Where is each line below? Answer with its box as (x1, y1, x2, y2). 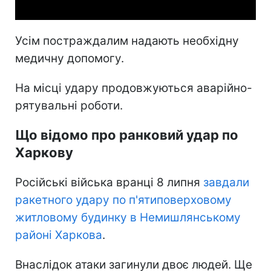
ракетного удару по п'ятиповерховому (15, 192, 232, 207)
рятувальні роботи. (15, 98, 123, 113)
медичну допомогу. (15, 51, 124, 65)
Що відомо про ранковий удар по (15, 126, 238, 143)
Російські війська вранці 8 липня (15, 175, 203, 189)
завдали (203, 175, 249, 189)
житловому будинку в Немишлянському (15, 210, 241, 224)
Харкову (15, 144, 73, 160)
